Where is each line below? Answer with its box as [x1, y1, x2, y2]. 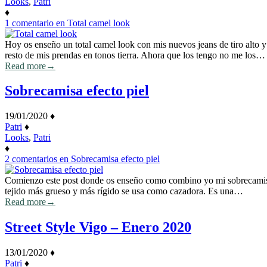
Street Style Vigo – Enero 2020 [5, 219, 191, 235]
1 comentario [5, 17, 54, 28]
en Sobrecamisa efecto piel [57, 154, 160, 164]
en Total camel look [54, 17, 130, 28]
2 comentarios [5, 154, 57, 164]
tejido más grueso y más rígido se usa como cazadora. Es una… [5, 186, 243, 197]
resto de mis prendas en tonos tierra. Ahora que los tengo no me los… [5, 49, 265, 60]
